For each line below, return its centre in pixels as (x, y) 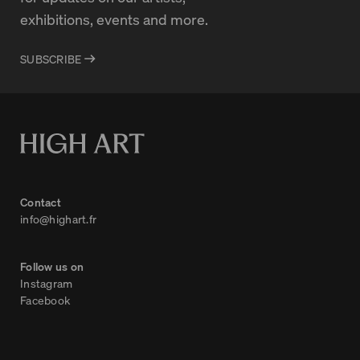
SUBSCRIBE (52, 59)
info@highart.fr (59, 219)
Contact (41, 202)
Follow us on (52, 266)
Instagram (47, 283)
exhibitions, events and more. (114, 19)
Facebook (45, 300)
